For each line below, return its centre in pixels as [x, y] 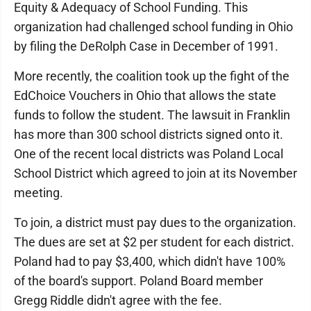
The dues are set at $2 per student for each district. [154, 242]
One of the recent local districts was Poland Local [149, 154]
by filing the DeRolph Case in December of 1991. [146, 46]
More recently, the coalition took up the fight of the [152, 76]
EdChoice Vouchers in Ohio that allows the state [145, 95]
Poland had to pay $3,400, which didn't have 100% [150, 261]
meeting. [39, 193]
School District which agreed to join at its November [155, 173]
